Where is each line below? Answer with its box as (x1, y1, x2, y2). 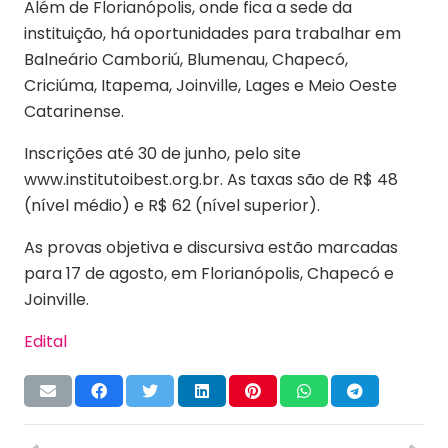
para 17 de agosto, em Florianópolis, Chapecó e (24, 261, 394, 285)
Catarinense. (24, 99, 124, 123)
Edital (24, 329, 67, 353)
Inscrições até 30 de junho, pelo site (24, 141, 301, 165)
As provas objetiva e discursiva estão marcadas (24, 235, 398, 259)
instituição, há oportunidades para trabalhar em (24, 21, 401, 45)
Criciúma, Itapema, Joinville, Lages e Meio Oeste (24, 73, 397, 97)
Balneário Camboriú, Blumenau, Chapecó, (24, 47, 348, 71)
